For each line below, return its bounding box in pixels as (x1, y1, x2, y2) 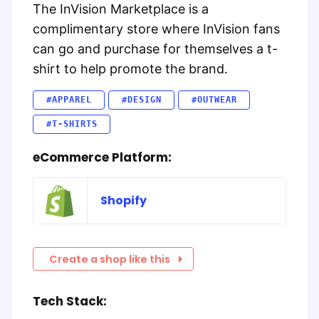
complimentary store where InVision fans (33, 21, 280, 37)
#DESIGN (121, 95, 162, 105)
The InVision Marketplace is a (33, 1, 209, 17)
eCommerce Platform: (33, 149, 172, 166)
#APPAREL (46, 95, 92, 105)
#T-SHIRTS (46, 118, 98, 129)
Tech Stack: (33, 293, 107, 310)
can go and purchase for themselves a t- (33, 41, 278, 57)
